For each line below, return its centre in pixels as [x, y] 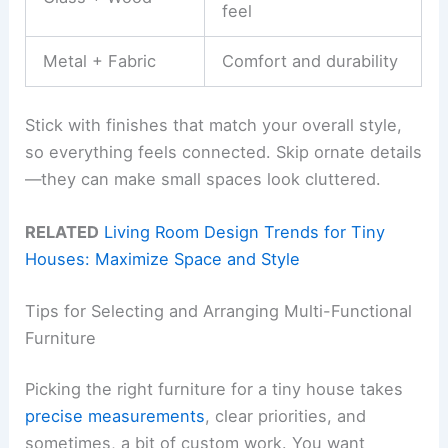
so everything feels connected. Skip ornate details [224, 151]
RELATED [62, 232]
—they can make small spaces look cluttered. [203, 178]
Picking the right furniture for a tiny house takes [214, 389]
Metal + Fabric [99, 61]
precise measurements [115, 416]
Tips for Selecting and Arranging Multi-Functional [219, 310]
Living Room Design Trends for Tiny [245, 232]
